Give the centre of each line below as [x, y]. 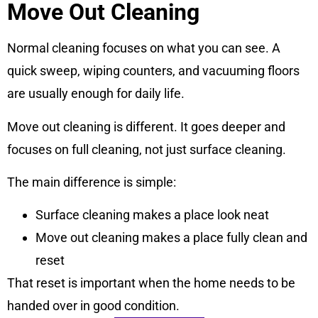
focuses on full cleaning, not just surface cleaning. [147, 149]
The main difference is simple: [92, 182]
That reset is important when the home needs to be [151, 283]
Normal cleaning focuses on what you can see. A [144, 48]
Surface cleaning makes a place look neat [152, 215]
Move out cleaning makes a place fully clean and [171, 238]
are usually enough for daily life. [96, 94]
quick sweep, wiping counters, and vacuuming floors [153, 71]
